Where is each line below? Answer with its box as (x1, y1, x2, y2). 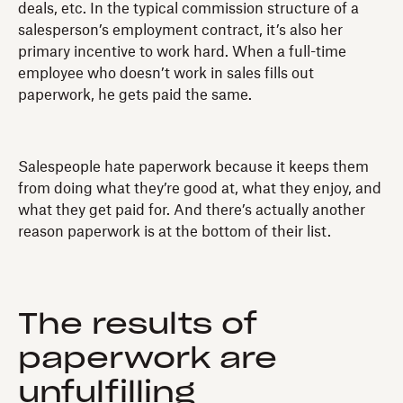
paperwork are (18, 344, 277, 373)
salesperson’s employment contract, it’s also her (18, 22, 343, 38)
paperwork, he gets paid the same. (18, 87, 252, 103)
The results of (18, 309, 257, 339)
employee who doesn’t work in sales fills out (18, 66, 314, 81)
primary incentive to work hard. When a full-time (18, 44, 346, 59)
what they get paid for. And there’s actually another (18, 202, 365, 218)
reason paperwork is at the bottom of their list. (18, 224, 331, 239)
